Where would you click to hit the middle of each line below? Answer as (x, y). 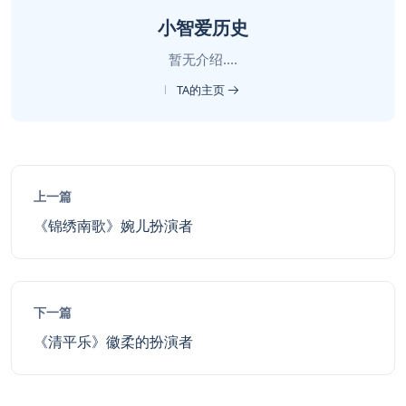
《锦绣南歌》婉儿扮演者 (113, 226)
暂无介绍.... (203, 59)
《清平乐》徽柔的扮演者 (113, 342)
